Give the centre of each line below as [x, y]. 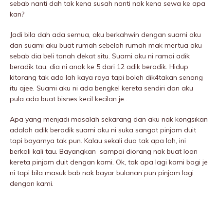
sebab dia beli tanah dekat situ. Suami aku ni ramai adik [100, 56]
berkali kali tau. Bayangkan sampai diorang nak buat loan [104, 152]
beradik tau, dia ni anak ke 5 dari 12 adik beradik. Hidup [99, 67]
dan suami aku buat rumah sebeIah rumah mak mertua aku [106, 45]
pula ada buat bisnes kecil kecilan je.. [68, 99]
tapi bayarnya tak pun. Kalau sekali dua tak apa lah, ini [98, 141]
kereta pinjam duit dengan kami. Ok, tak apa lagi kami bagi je [109, 162]
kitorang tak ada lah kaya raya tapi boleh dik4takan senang [106, 78]
